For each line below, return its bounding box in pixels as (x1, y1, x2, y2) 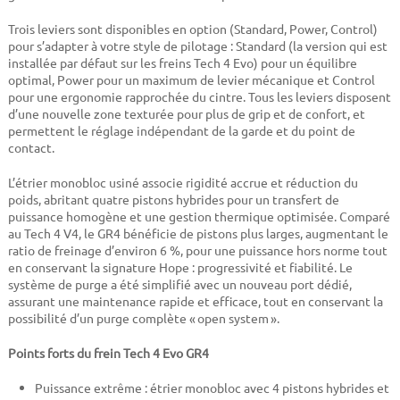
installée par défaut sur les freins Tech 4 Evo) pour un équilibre (7, 54, 357, 71)
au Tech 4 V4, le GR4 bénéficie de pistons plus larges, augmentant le (7, 225, 388, 242)
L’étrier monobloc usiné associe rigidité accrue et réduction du (7, 174, 358, 191)
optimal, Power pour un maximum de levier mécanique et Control (7, 71, 375, 88)
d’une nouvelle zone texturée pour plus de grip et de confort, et (7, 105, 365, 122)
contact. (7, 139, 54, 156)
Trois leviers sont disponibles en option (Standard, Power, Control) (7, 21, 378, 37)
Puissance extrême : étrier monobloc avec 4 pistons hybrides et (34, 379, 389, 396)
